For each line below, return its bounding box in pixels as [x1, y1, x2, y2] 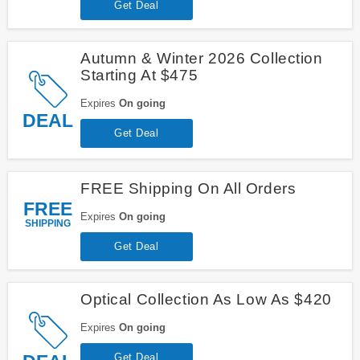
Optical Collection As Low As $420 [80, 290, 332, 308]
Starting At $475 [80, 66, 198, 84]
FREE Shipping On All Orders [80, 179, 297, 197]
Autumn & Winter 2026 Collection [80, 49, 323, 67]
